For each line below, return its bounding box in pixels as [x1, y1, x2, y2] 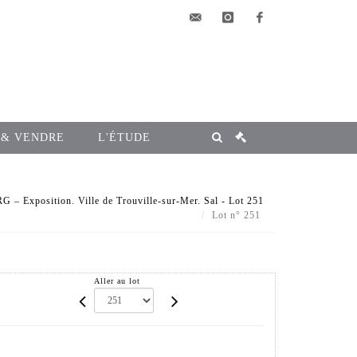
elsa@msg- [180, 46, 236, 58]
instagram [212, 46, 265, 58]
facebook [244, 46, 291, 58]
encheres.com [180, 81, 250, 93]
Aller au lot [94, 277, 141, 286]
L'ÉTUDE [98, 131, 151, 144]
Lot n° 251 [212, 209, 264, 221]
